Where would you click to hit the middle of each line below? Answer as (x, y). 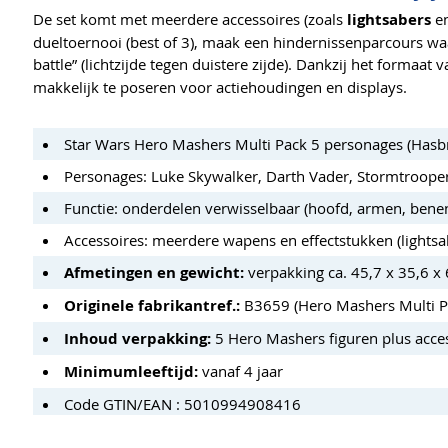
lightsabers (389, 19)
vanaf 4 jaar (240, 370)
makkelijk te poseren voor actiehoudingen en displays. (220, 86)
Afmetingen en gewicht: (154, 272)
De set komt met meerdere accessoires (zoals (190, 18)
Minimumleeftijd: (131, 371)
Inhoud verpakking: (137, 338)
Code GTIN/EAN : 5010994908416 (182, 403)
